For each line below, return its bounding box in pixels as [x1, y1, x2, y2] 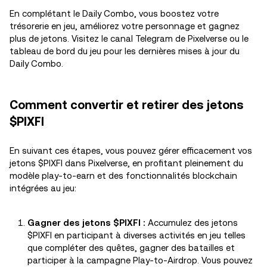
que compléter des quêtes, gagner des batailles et [27, 243, 235, 253]
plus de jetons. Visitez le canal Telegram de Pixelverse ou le [10, 33, 249, 44]
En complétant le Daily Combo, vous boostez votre [10, 8, 219, 18]
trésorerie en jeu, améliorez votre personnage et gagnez [10, 21, 240, 31]
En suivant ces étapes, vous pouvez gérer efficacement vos [10, 145, 252, 156]
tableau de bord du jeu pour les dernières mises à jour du [10, 46, 240, 56]
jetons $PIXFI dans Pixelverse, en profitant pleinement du [10, 158, 243, 168]
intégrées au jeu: [10, 183, 79, 193]
